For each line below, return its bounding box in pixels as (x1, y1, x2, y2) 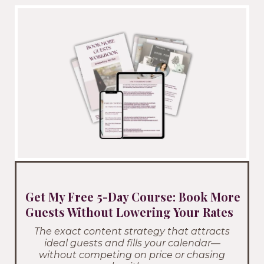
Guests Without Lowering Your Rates (25, 204, 233, 220)
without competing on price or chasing (39, 249, 225, 261)
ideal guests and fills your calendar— (44, 237, 220, 249)
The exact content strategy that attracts (34, 226, 230, 237)
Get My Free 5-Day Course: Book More (25, 189, 240, 205)
